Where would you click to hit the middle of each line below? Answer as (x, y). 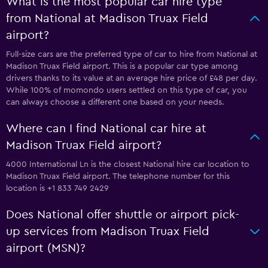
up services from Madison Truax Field (108, 232)
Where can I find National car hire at (106, 129)
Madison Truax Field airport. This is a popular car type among (122, 66)
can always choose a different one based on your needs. (115, 102)
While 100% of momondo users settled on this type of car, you (127, 90)
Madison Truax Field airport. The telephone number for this (118, 176)
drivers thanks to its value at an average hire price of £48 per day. (132, 78)
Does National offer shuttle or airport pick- (123, 215)
